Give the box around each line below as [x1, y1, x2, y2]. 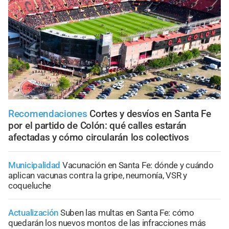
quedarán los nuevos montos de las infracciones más [8, 217, 207, 228]
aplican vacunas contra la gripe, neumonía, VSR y [8, 170, 187, 180]
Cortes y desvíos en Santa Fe [89, 107, 211, 120]
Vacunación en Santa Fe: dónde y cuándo [62, 159, 214, 170]
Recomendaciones [8, 107, 90, 120]
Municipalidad [8, 159, 61, 170]
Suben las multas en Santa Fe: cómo [60, 207, 194, 218]
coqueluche [8, 180, 51, 191]
